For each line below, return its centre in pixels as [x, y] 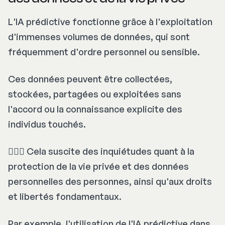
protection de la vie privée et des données [98, 166]
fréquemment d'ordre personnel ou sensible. [104, 52]
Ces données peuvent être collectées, [90, 79]
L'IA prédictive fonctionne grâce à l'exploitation [110, 22]
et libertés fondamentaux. [65, 197]
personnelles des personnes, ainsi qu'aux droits [110, 182]
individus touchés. [47, 124]
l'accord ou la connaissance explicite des [95, 109]
